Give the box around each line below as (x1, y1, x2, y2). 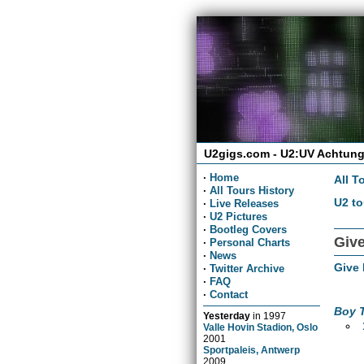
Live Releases (210, 197, 279, 210)
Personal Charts (210, 236, 291, 249)
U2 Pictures (210, 210, 268, 223)
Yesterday (203, 310, 251, 321)
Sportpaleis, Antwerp (203, 344, 301, 355)
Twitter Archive (210, 262, 285, 275)
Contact (210, 288, 249, 301)
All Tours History (210, 184, 295, 197)
